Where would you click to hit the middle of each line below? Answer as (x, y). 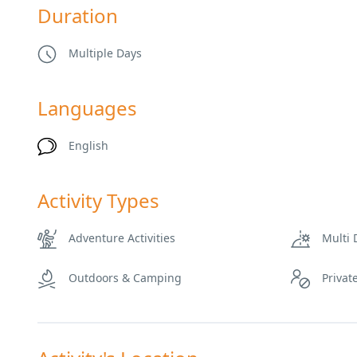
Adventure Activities (122, 238)
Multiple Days (105, 53)
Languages (87, 108)
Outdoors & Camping (125, 278)
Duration (78, 16)
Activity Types (98, 201)
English (88, 146)
